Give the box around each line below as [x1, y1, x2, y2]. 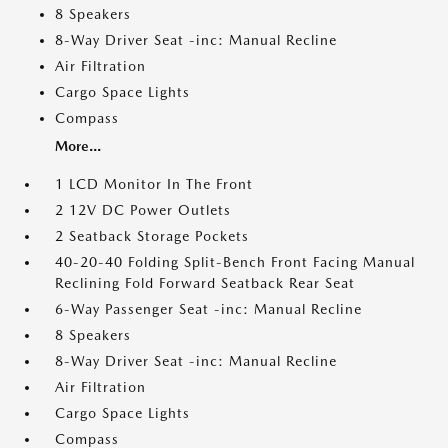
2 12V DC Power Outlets [55, 202, 231, 218]
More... [55, 138, 101, 154]
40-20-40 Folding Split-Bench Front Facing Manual [55, 254, 415, 270]
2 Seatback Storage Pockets [55, 228, 249, 244]
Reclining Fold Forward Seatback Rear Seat [55, 275, 355, 291]
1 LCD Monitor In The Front [55, 176, 253, 192]
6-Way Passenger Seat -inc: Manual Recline [55, 301, 362, 317]
